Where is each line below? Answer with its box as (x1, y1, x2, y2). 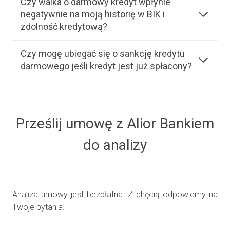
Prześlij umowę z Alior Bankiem (16, 115, 214, 132)
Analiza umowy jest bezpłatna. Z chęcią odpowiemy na (12, 189, 218, 200)
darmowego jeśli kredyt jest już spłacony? (21, 61, 192, 72)
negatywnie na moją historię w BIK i (21, 9, 165, 20)
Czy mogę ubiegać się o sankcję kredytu (21, 48, 185, 60)
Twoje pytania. (12, 202, 67, 213)
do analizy (83, 137, 147, 154)
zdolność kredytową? (21, 21, 107, 32)
